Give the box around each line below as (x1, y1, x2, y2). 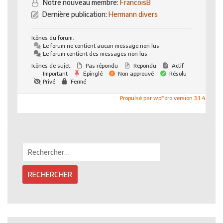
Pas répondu (84, 62, 118, 69)
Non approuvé (116, 70, 154, 77)
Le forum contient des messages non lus (41, 50, 147, 57)
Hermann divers (109, 9, 158, 18)
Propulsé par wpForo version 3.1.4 (118, 94, 205, 101)
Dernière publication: (41, 9, 109, 18)
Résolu (168, 70, 187, 77)
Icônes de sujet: (31, 62, 72, 69)
